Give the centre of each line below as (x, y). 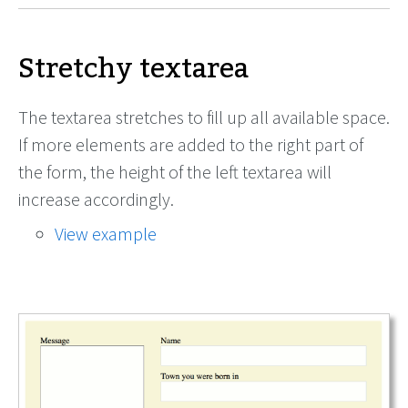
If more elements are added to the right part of (191, 145)
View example (106, 234)
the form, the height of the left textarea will (175, 172)
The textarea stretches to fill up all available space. (204, 117)
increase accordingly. (96, 199)
